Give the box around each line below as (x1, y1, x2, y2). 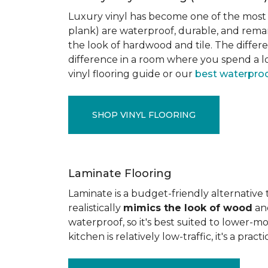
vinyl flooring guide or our (68, 68, 195, 80)
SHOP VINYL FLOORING (92, 109, 196, 120)
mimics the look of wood (123, 202, 252, 214)
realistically (68, 202, 123, 214)
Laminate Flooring (68, 167, 172, 180)
